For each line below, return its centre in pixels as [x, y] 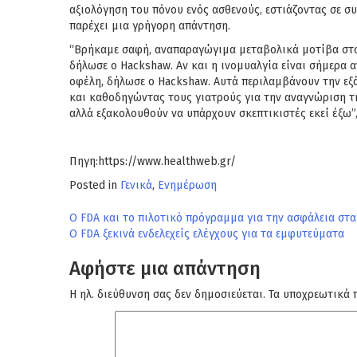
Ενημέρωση [187, 185]
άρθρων [112, 249]
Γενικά [136, 185]
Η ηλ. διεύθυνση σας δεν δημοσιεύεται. [167, 294]
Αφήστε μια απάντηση [165, 269]
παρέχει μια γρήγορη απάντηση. [150, 26]
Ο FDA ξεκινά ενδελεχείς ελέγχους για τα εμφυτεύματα [207, 234]
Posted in [95, 185]
